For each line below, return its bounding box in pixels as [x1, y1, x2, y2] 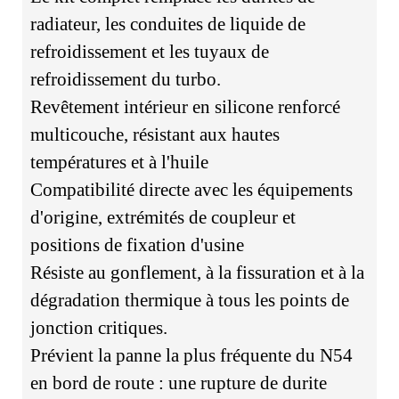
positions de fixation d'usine [29, 234, 244, 256]
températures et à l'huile [29, 151, 208, 174]
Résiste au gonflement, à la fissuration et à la [29, 262, 364, 284]
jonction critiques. [29, 317, 167, 339]
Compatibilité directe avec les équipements [29, 179, 353, 201]
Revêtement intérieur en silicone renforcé [29, 96, 340, 118]
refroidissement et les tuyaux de [29, 41, 269, 63]
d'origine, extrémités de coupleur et [29, 207, 296, 229]
